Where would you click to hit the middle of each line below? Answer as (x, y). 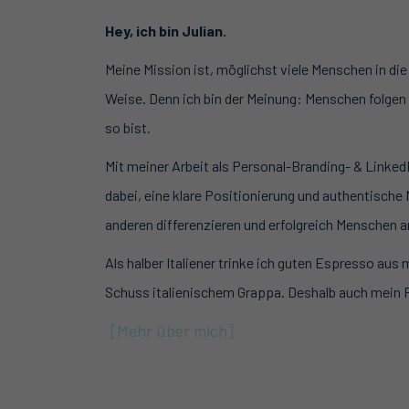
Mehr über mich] (175, 331)
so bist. (127, 128)
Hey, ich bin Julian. (167, 31)
